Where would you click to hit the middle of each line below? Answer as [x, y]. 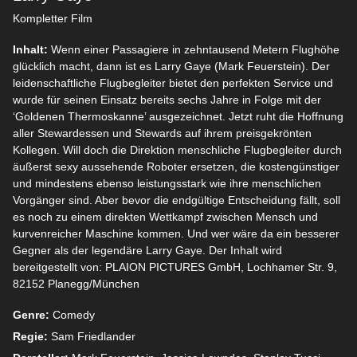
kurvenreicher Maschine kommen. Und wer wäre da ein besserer [176, 233]
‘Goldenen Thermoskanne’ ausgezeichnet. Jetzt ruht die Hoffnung [178, 116]
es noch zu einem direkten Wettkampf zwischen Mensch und [165, 217]
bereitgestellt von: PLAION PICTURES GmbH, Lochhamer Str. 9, [175, 267]
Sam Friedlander [93, 336]
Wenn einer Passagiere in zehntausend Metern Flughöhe [195, 49]
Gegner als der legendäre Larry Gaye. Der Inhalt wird [147, 250]
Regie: [32, 336]
